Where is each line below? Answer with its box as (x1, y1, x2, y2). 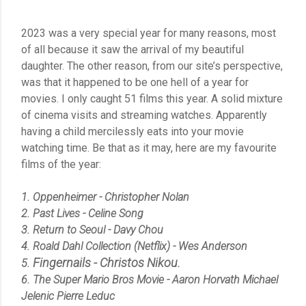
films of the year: (21, 158, 101, 171)
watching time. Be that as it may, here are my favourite (21, 141, 277, 155)
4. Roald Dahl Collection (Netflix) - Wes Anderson (21, 240, 250, 253)
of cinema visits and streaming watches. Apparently (21, 109, 267, 122)
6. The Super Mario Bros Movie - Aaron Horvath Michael (21, 273, 278, 287)
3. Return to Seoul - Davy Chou (21, 223, 166, 237)
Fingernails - (33, 255, 100, 270)
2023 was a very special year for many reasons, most (21, 27, 276, 40)
